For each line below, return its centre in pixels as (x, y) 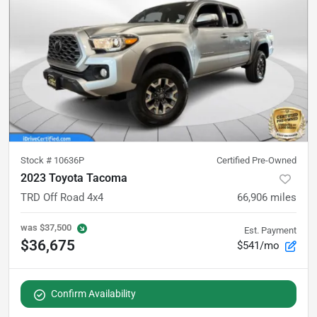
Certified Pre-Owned (257, 161)
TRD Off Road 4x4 (62, 198)
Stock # (37, 161)
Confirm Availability (93, 294)
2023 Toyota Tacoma (74, 178)
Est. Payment (270, 231)
